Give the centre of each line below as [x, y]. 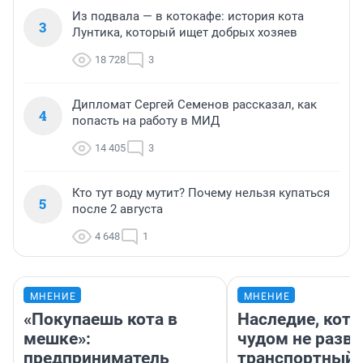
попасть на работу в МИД [146, 121]
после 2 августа [117, 209]
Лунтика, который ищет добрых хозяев [185, 33]
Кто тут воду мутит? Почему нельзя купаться [201, 193]
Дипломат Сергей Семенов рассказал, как [194, 105]
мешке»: [57, 339]
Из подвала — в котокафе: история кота [188, 17]
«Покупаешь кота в [100, 320]
